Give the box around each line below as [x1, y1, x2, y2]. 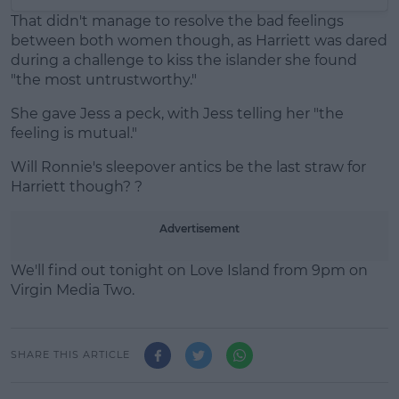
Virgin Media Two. [11, 281, 134, 298]
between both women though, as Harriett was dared [11, 31, 387, 49]
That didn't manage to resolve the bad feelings [11, 12, 344, 29]
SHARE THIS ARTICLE [11, 348, 130, 362]
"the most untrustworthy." [11, 70, 197, 88]
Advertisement [159, 221, 240, 235]
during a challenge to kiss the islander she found [11, 51, 357, 69]
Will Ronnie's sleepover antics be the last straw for [11, 158, 366, 175]
